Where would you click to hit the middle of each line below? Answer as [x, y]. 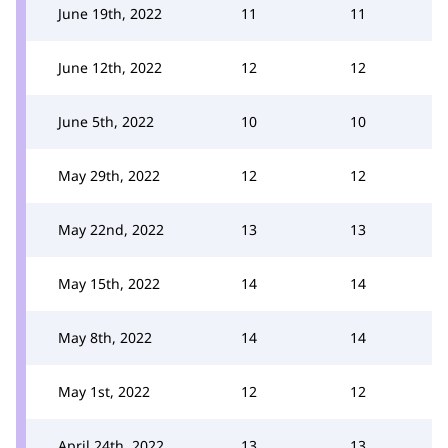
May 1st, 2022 [104, 391]
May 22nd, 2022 [111, 229]
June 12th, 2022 [110, 67]
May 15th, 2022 [109, 283]
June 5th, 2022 [106, 121]
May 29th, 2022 [109, 175]
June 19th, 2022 [110, 13]
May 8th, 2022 [105, 337]
